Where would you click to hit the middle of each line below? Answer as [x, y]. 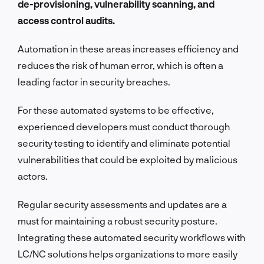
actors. [33, 176]
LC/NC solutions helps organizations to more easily [128, 253]
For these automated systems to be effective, [116, 110]
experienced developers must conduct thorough [124, 126]
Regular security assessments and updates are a [122, 204]
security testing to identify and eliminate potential [124, 143]
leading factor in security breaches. [94, 81]
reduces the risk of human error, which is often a [121, 65]
